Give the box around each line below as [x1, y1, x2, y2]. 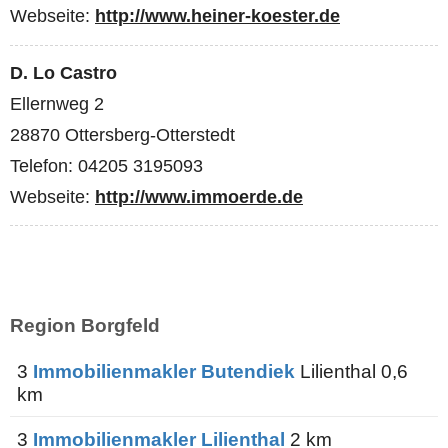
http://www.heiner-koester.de [95, 6, 340, 27]
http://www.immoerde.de [95, 187, 303, 208]
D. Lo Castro [10, 63, 117, 84]
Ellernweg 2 [10, 94, 104, 115]
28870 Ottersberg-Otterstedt [10, 125, 235, 146]
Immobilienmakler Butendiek [33, 359, 295, 382]
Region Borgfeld [10, 314, 160, 336]
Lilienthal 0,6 [295, 359, 408, 382]
